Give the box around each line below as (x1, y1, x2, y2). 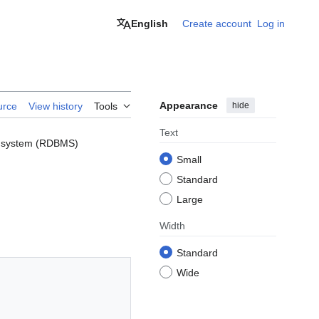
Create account (182, 18, 251, 29)
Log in (257, 18, 285, 29)
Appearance (159, 100, 218, 112)
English (131, 18, 168, 29)
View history (28, 100, 83, 113)
